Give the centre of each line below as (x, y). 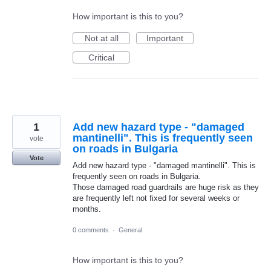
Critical (101, 58)
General (130, 230)
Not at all (101, 38)
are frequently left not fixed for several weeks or (156, 198)
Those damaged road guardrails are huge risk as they (166, 188)
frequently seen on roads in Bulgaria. (137, 177)
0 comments (91, 230)
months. (87, 209)
